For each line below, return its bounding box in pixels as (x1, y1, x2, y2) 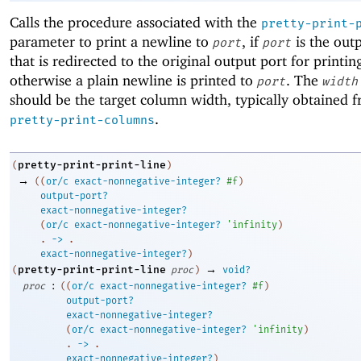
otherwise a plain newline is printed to (10, 72, 257, 89)
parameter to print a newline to (10, 33, 213, 51)
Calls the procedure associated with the (10, 14, 261, 31)
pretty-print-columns (10, 113, 155, 128)
